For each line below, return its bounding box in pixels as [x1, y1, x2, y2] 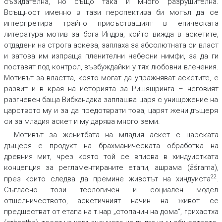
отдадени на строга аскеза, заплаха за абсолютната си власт [3, 41, 219, 50]
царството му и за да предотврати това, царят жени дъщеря [3, 106, 219, 115]
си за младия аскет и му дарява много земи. [3, 117, 160, 126]
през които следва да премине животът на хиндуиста [3, 174, 211, 184]
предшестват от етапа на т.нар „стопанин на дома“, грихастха [3, 207, 219, 217]
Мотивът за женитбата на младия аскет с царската [13, 130, 219, 140]
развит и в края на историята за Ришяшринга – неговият [3, 84, 219, 94]
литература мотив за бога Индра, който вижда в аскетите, [3, 30, 219, 39]
